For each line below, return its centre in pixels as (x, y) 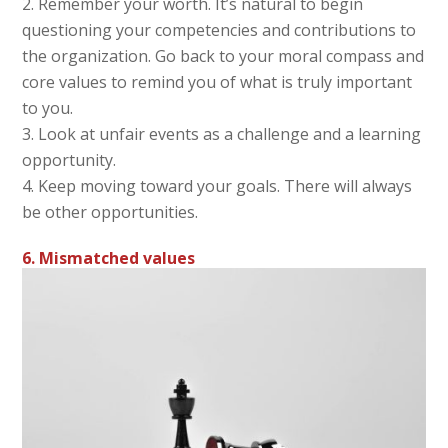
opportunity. (69, 159)
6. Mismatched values (109, 257)
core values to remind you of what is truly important (217, 81)
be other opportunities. (110, 211)
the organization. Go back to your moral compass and (223, 55)
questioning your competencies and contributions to (219, 29)
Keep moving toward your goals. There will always (225, 185)
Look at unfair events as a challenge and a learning (230, 133)
